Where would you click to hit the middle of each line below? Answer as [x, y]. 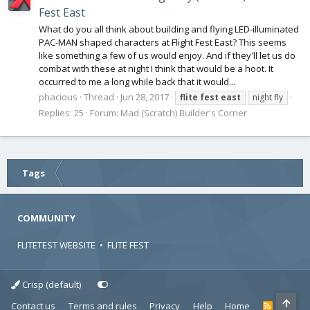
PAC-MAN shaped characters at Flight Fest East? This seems [163, 42]
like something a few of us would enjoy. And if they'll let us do [167, 55]
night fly [268, 98]
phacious [58, 97]
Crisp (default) [51, 285]
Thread [99, 97]
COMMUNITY [46, 218]
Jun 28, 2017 [145, 97]
